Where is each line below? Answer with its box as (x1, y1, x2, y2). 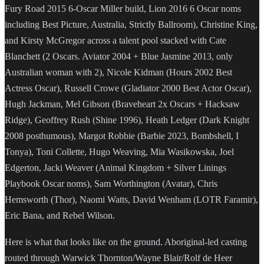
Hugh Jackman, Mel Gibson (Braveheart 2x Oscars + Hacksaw (5, 99, 240, 110)
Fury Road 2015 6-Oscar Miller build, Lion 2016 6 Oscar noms (5, 4, 241, 14)
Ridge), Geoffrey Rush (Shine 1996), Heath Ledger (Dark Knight (5, 115, 249, 126)
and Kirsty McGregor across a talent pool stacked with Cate (5, 35, 226, 46)
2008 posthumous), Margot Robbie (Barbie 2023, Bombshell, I (5, 131, 239, 141)
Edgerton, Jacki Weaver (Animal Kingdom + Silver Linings (5, 163, 226, 173)
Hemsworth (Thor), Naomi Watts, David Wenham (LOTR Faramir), (5, 194, 258, 205)
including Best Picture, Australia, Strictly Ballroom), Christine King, (5, 19, 258, 30)
